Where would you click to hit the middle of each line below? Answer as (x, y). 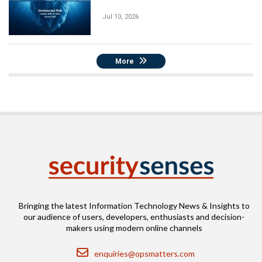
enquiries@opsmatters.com (144, 253)
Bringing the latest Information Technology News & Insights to (134, 205)
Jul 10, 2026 (120, 16)
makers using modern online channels (134, 227)
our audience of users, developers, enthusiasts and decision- (134, 216)
